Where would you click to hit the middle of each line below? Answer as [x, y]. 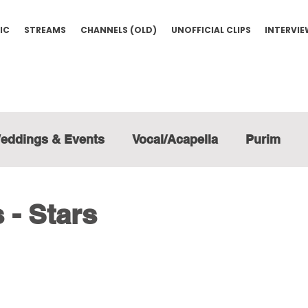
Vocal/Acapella [175, 139]
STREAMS [45, 30]
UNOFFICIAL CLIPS [211, 30]
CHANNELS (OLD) [118, 30]
